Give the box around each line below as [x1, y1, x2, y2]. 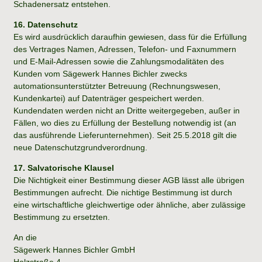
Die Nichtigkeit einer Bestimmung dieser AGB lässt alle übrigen [13, 175, 244, 185]
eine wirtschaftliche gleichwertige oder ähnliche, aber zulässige [13, 199, 246, 209]
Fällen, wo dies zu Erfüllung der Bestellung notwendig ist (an [13, 118, 236, 127]
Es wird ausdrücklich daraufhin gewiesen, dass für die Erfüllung [13, 32, 247, 42]
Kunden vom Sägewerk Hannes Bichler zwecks [13, 68, 187, 78]
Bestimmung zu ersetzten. [13, 212, 110, 222]
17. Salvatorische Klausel [13, 163, 114, 173]
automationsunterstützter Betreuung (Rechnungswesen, [13, 81, 220, 91]
